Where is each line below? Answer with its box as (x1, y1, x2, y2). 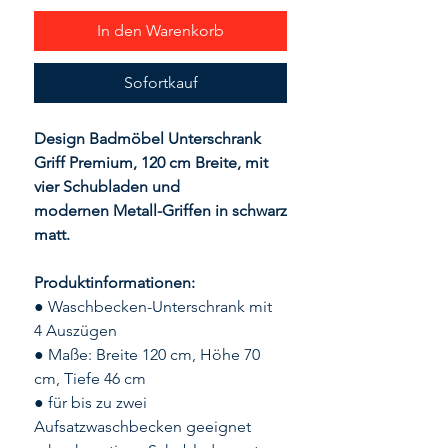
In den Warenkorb (97, 21, 224, 41)
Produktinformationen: (34, 273, 195, 293)
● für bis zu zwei (34, 393, 147, 413)
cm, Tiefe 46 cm (34, 369, 146, 389)
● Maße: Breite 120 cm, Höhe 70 (34, 345, 260, 365)
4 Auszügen (34, 321, 117, 341)
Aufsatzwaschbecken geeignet (34, 417, 251, 437)
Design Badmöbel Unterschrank (34, 129, 261, 149)
